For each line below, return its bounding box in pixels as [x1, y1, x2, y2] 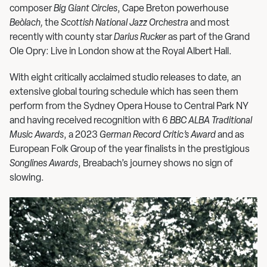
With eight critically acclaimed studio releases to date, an [10, 73, 241, 83]
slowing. [10, 173, 44, 183]
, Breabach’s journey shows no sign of [78, 159, 233, 169]
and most [190, 18, 229, 28]
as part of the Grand [166, 33, 250, 42]
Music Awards [10, 131, 64, 140]
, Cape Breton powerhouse [117, 4, 229, 14]
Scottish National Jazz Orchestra [61, 18, 190, 28]
